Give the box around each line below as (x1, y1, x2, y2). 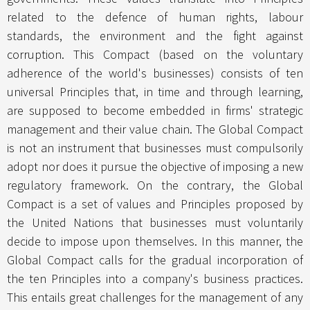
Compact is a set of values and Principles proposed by (7, 196, 303, 212)
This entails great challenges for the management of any (7, 289, 303, 306)
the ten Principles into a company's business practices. (7, 271, 303, 287)
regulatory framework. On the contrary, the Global (7, 177, 303, 194)
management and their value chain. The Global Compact (7, 121, 303, 138)
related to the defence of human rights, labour (7, 9, 303, 26)
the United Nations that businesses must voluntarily (7, 215, 303, 231)
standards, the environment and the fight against (7, 28, 303, 44)
